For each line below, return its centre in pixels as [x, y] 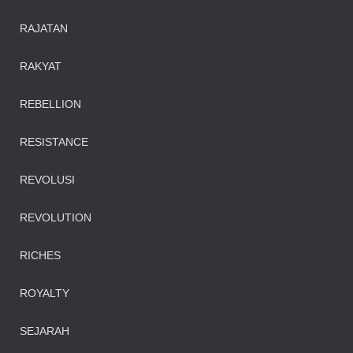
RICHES [40, 255]
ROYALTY [45, 293]
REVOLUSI [47, 180]
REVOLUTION [56, 217]
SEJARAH [45, 331]
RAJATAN [44, 28]
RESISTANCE [54, 142]
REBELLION [50, 104]
